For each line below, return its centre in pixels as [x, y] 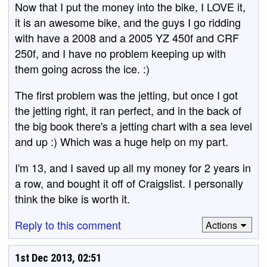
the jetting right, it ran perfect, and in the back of [128, 110]
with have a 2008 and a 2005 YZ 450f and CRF [127, 38]
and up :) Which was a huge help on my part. [122, 141]
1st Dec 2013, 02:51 [58, 258]
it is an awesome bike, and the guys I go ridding [128, 22]
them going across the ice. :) [82, 69]
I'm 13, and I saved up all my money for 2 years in [133, 167]
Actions [221, 225]
